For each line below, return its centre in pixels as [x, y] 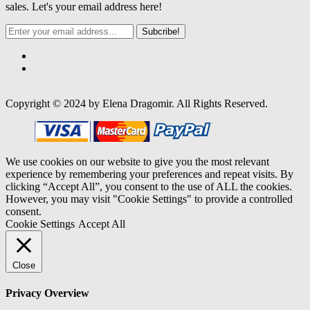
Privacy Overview [47, 293]
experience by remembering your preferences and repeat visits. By [149, 174]
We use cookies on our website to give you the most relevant [137, 162]
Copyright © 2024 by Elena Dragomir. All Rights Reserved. [137, 104]
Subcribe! [161, 32]
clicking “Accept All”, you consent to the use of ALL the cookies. [149, 187]
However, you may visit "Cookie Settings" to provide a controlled [149, 199]
